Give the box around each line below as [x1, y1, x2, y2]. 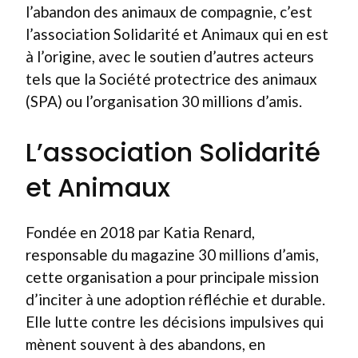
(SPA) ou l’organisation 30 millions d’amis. [26, 91, 302, 110]
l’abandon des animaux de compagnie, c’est [26, 2, 312, 21]
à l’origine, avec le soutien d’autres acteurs [26, 46, 314, 66]
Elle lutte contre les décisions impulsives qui [26, 312, 324, 331]
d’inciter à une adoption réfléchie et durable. [26, 290, 325, 308]
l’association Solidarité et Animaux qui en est [26, 24, 328, 43]
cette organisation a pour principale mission [26, 268, 319, 286]
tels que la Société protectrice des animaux [26, 69, 317, 88]
